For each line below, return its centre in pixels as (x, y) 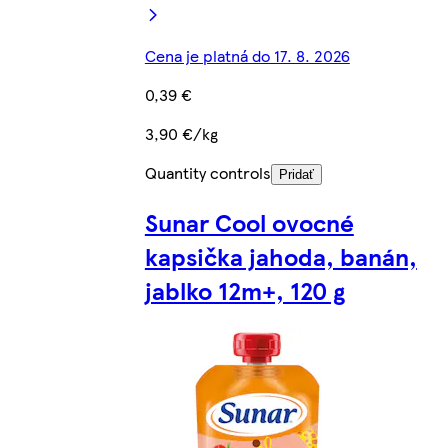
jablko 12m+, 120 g (244, 290)
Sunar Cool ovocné (249, 222)
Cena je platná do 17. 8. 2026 (247, 56)
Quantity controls (207, 173)
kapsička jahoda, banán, (280, 256)
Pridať (296, 175)
